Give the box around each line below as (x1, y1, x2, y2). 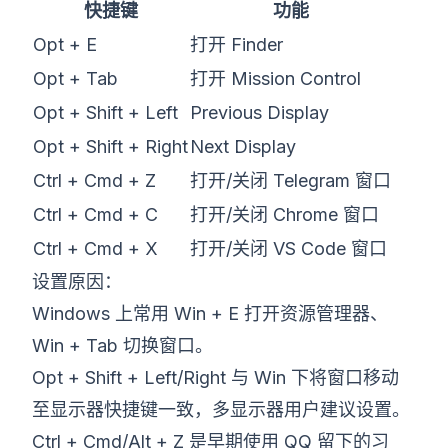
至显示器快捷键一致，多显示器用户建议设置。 (32, 399, 410, 420)
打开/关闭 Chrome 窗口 (190, 204, 379, 225)
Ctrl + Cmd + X (33, 238, 158, 259)
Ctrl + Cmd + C (33, 204, 158, 225)
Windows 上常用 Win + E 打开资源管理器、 (32, 303, 388, 324)
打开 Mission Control (190, 68, 361, 89)
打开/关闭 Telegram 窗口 (190, 170, 391, 191)
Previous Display (190, 102, 329, 123)
